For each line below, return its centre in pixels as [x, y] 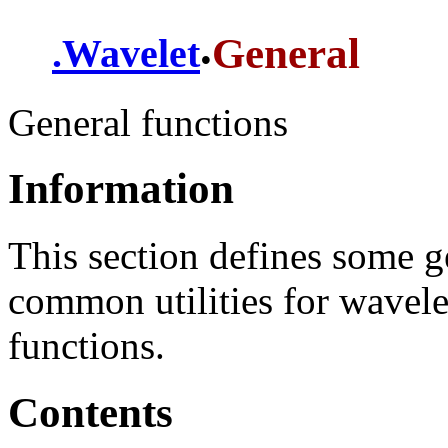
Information [121, 189]
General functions [148, 122]
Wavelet [131, 54]
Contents [90, 413]
